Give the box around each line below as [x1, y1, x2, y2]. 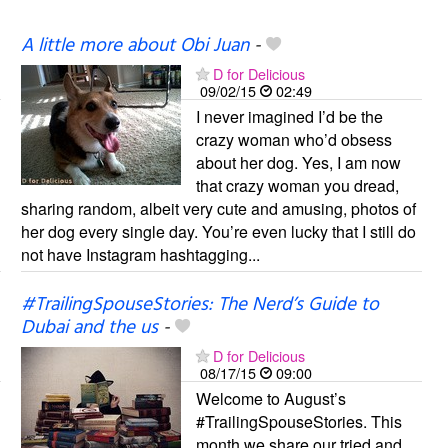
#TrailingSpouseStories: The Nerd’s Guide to [20, 289, 379, 320]
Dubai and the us [20, 312, 158, 343]
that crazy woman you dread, [195, 173, 399, 197]
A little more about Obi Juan [20, 30, 249, 61]
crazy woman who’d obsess [195, 127, 392, 151]
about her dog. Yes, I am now [195, 150, 401, 174]
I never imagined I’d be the [195, 104, 383, 128]
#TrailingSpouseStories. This [195, 409, 402, 433]
